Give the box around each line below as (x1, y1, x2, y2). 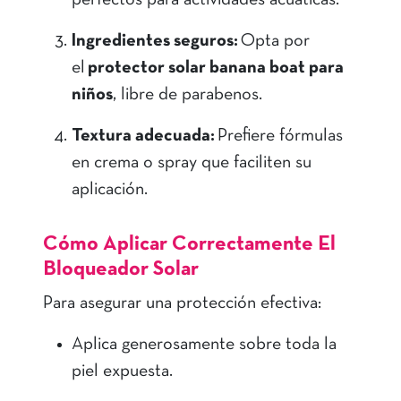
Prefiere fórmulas (215, 128, 343, 145)
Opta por (238, 33, 310, 50)
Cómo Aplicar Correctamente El (43, 235, 336, 255)
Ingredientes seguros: (72, 33, 238, 50)
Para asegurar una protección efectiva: (43, 295, 325, 312)
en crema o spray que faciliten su (72, 155, 311, 172)
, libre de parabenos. (113, 87, 266, 104)
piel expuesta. (72, 363, 176, 380)
